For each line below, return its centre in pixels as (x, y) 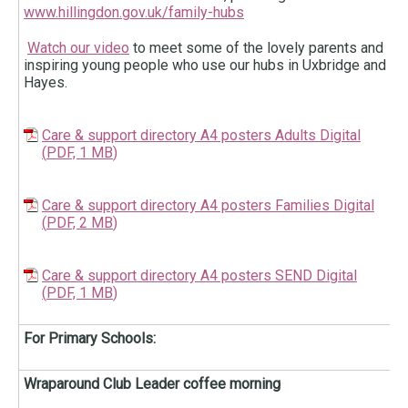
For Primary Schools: (92, 339)
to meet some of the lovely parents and (256, 48)
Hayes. (47, 83)
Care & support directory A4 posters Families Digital (208, 206)
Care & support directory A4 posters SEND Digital (199, 276)
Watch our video (78, 48)
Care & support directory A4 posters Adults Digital (201, 136)
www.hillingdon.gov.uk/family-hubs (134, 13)
